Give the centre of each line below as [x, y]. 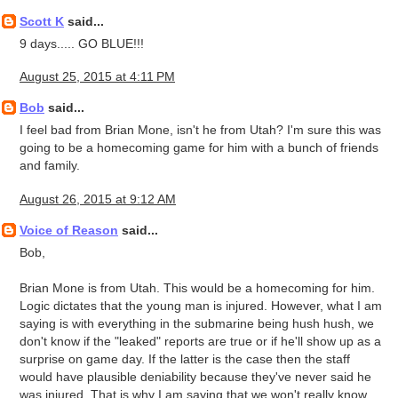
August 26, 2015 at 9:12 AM [98, 199]
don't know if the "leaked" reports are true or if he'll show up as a [200, 341]
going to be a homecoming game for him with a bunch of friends [199, 148]
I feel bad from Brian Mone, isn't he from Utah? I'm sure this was [200, 130]
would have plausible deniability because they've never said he [195, 376]
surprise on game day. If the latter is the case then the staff [185, 358]
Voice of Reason [69, 230]
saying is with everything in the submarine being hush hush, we [197, 323]
